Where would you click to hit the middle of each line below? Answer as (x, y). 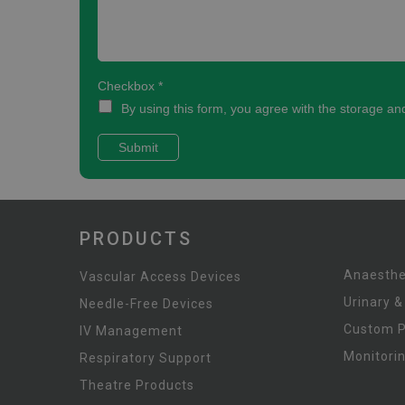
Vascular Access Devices (160, 277)
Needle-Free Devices (146, 304)
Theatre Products (137, 385)
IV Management (131, 331)
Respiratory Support (146, 358)
